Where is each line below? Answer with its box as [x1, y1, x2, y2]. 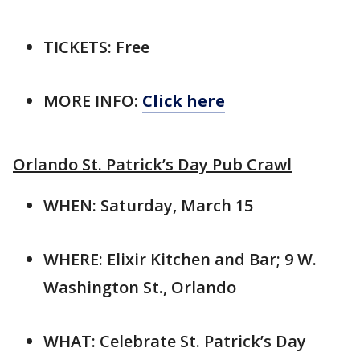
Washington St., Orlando [43, 276, 236, 298]
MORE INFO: [43, 89, 142, 112]
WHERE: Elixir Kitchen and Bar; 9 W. [43, 247, 317, 270]
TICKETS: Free [43, 35, 149, 58]
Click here [142, 89, 225, 112]
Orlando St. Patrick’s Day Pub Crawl [13, 153, 292, 175]
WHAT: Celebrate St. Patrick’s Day [43, 329, 306, 352]
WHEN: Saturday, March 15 [43, 194, 253, 216]
